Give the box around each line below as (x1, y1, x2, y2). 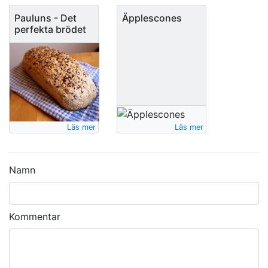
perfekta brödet (14, 23, 86, 35)
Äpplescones (122, 11, 182, 24)
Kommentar (9, 210, 60, 223)
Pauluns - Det (14, 11, 77, 24)
